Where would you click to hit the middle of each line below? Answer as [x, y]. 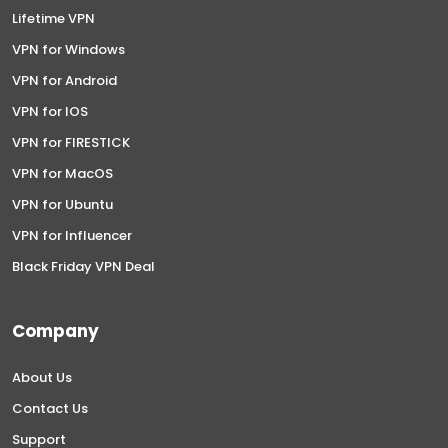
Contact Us [50, 408]
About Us [42, 377]
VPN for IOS [50, 111]
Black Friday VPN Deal [83, 266]
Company [55, 330]
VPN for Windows [68, 49]
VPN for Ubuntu [62, 204]
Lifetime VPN [53, 18]
